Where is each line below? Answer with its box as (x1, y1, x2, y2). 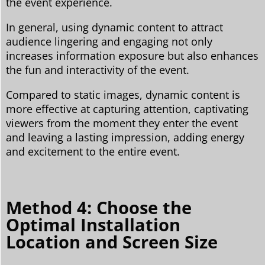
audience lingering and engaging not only (6, 34, 212, 49)
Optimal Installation (6, 212, 180, 236)
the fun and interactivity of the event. (6, 62, 189, 77)
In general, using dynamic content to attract (6, 20, 223, 34)
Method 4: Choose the (6, 195, 192, 219)
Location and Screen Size (6, 230, 218, 253)
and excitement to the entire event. (6, 144, 180, 159)
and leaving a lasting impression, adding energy (6, 130, 244, 144)
